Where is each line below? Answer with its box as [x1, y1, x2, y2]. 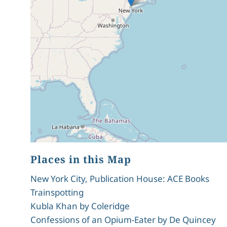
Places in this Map [30, 153, 131, 166]
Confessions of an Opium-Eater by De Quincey [30, 214, 216, 225]
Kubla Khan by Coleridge [30, 200, 130, 212]
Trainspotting [30, 186, 84, 198]
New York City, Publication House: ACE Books [30, 173, 209, 184]
